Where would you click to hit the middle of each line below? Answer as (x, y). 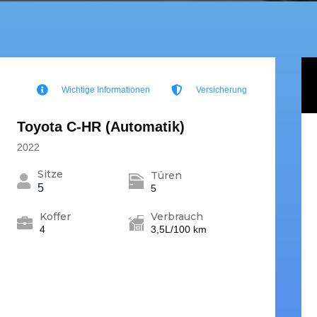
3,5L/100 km (179, 229)
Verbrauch (177, 217)
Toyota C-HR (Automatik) (100, 127)
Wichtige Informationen (105, 90)
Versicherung (221, 90)
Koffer (55, 217)
